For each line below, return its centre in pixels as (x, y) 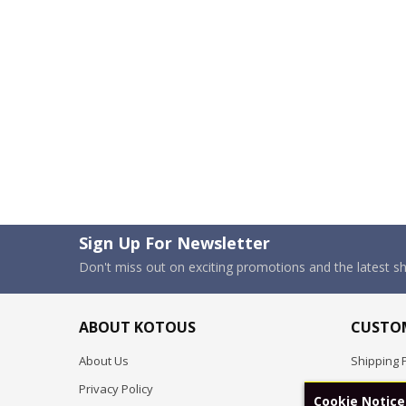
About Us (104, 361)
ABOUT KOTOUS (137, 327)
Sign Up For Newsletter (174, 243)
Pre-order (377, 389)
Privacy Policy (116, 389)
